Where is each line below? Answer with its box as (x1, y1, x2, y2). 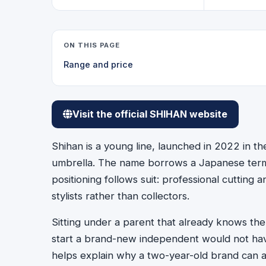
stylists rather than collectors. (52, 189, 189, 202)
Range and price (64, 59, 134, 69)
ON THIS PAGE (64, 40, 121, 49)
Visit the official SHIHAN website (72, 107, 228, 120)
